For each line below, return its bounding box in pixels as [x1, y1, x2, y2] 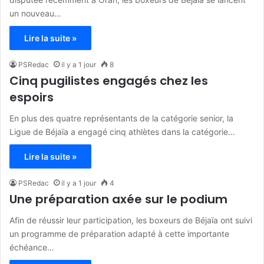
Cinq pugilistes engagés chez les [9, 72, 208, 89]
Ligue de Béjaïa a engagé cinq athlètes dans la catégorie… [9, 126, 235, 137]
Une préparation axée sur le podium [9, 190, 227, 207]
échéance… [9, 242, 54, 252]
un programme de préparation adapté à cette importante [9, 228, 229, 239]
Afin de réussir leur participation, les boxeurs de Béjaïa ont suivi [9, 214, 252, 225]
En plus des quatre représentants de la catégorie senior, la [9, 113, 233, 123]
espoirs [9, 88, 54, 105]
